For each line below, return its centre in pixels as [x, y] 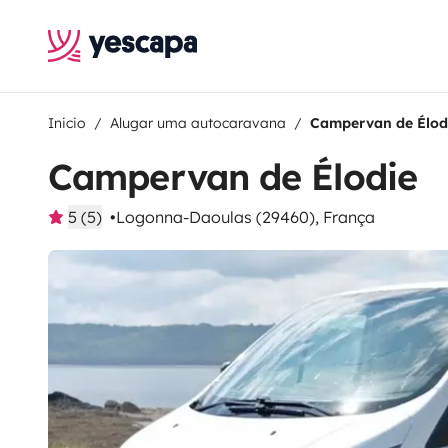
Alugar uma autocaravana [198, 123]
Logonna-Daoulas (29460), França [245, 217]
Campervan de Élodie [232, 176]
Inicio [67, 123]
